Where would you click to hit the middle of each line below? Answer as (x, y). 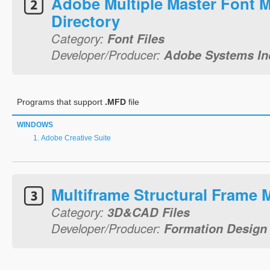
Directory (86, 21)
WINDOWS (35, 125)
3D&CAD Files (149, 212)
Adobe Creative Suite (76, 138)
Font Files (136, 38)
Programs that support (61, 102)
